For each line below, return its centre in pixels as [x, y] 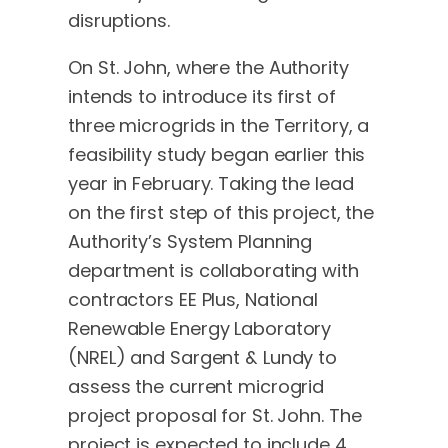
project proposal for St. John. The [215, 416]
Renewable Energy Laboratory [200, 329]
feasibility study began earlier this [217, 155]
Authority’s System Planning [190, 242]
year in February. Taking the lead [211, 184]
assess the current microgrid [196, 387]
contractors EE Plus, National [193, 300]
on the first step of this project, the [221, 213]
